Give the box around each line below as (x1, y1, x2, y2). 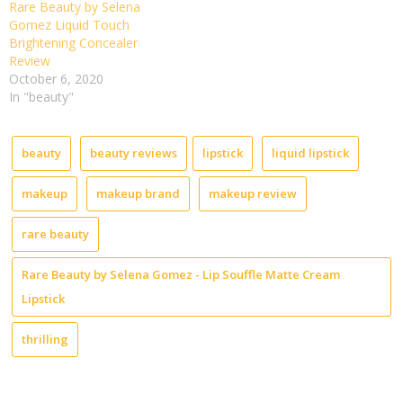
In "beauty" (9, 88, 74, 106)
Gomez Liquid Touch (9, 16, 130, 34)
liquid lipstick (272, 145, 349, 162)
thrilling (22, 331, 68, 348)
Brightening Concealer (9, 34, 138, 52)
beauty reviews (90, 145, 177, 162)
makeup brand (96, 185, 180, 202)
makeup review (209, 185, 297, 202)
